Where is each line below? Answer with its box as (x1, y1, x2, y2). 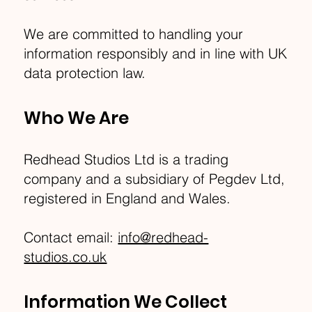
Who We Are (24, 106, 130, 131)
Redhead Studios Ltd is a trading (24, 150, 229, 169)
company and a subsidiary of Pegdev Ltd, (24, 170, 286, 188)
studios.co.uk (24, 248, 107, 266)
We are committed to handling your (24, 25, 244, 43)
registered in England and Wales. (24, 189, 231, 208)
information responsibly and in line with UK (24, 45, 288, 63)
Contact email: (24, 228, 118, 247)
